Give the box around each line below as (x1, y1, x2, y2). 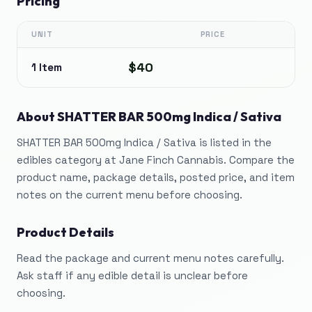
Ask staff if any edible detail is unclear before (17, 269, 248, 282)
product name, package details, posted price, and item (17, 171, 295, 184)
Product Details (17, 224, 114, 240)
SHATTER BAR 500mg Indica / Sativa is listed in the (17, 136, 272, 149)
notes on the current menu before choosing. (17, 188, 242, 201)
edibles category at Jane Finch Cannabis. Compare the (17, 153, 295, 166)
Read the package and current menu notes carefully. (17, 251, 284, 265)
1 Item (31, 61, 62, 74)
